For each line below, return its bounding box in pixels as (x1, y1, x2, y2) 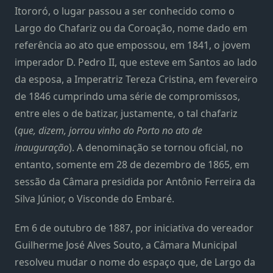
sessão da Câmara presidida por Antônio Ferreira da (15, 175, 255, 189)
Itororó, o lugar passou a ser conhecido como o (15, 4, 235, 18)
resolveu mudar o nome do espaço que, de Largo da (15, 255, 255, 269)
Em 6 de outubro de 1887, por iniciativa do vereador (15, 221, 253, 235)
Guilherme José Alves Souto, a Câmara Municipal (15, 238, 237, 252)
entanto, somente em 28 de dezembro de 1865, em (15, 158, 249, 172)
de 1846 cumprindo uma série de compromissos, (15, 90, 240, 104)
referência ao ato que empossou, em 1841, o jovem (15, 38, 250, 52)
